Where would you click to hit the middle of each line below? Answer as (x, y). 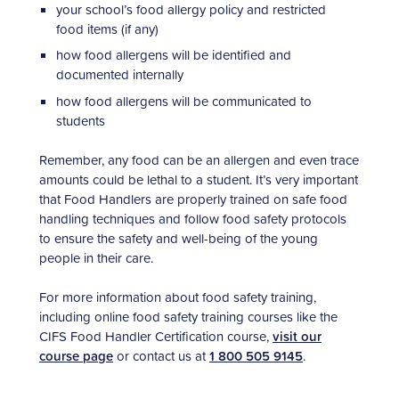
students (80, 120)
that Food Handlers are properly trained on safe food (193, 199)
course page (76, 356)
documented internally (119, 75)
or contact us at (161, 356)
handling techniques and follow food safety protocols (193, 219)
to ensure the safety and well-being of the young (179, 239)
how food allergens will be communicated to (183, 101)
